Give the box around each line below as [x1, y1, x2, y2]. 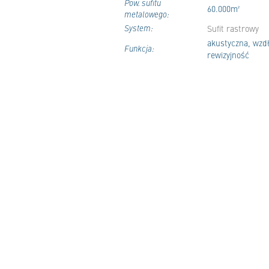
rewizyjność [207, 49, 249, 61]
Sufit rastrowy [207, 22, 259, 34]
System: [124, 22, 153, 34]
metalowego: [124, 8, 169, 20]
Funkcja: [124, 43, 154, 54]
